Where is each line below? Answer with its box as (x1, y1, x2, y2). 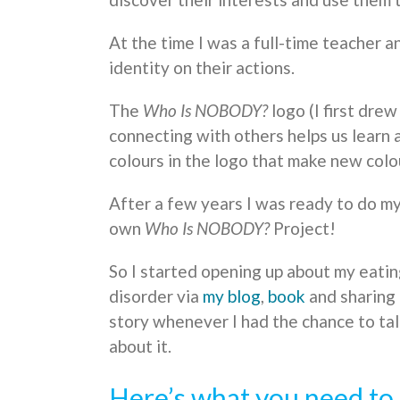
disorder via (109, 286, 203, 307)
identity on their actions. (109, 57, 295, 79)
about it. (109, 336, 171, 357)
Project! (270, 218, 336, 239)
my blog (203, 286, 261, 307)
